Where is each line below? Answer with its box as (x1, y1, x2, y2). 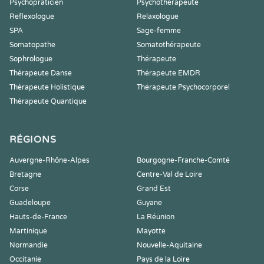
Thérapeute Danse (9, 69, 72, 77)
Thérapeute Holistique (9, 83, 85, 91)
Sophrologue (9, 55, 52, 63)
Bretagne (9, 170, 41, 179)
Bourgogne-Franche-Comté (137, 156, 230, 164)
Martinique (9, 227, 47, 235)
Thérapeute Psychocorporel (137, 83, 230, 91)
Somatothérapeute (137, 41, 201, 49)
